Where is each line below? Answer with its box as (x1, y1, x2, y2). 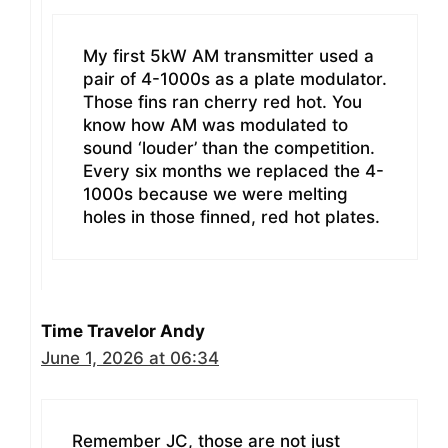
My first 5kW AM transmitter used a (83, 46, 374, 67)
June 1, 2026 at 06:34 (41, 348, 219, 369)
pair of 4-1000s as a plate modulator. (83, 69, 387, 90)
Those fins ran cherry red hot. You (83, 92, 362, 113)
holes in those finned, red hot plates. (83, 207, 380, 228)
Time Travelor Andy (41, 321, 205, 342)
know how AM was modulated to (83, 115, 348, 136)
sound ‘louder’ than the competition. (83, 138, 375, 159)
